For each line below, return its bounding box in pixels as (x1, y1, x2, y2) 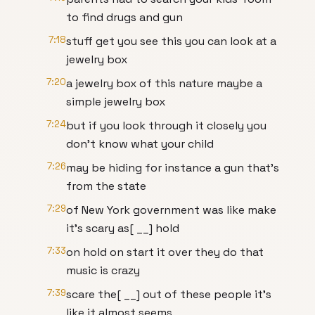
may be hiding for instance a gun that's (66, 160, 279, 175)
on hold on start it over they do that (66, 245, 264, 259)
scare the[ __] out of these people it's (66, 287, 271, 302)
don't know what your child (66, 136, 214, 151)
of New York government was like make (66, 202, 276, 217)
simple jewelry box (66, 94, 165, 109)
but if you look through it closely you (66, 118, 266, 133)
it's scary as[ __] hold (66, 221, 179, 236)
